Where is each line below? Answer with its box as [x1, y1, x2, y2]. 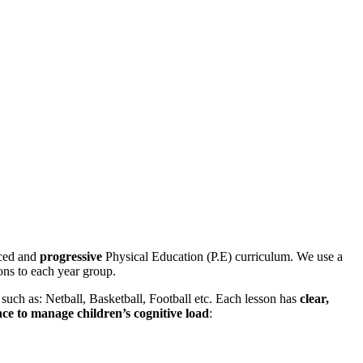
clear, [300, 291, 329, 305]
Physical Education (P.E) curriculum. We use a [102, 249, 343, 263]
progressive [40, 249, 102, 263]
